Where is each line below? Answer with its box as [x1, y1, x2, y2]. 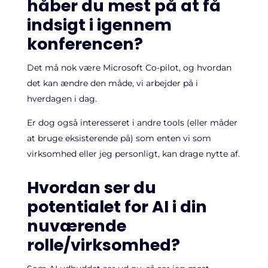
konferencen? [26, 33, 143, 55]
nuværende [26, 215, 126, 237]
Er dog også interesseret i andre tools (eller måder [26, 117, 237, 128]
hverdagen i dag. [26, 93, 97, 104]
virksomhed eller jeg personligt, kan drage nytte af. [26, 148, 240, 159]
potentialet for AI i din [26, 196, 207, 218]
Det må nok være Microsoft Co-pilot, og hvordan [26, 62, 232, 73]
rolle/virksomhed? [26, 234, 180, 256]
